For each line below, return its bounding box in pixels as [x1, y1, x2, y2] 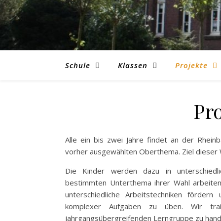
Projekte [175, 60, 208, 70]
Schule [65, 60, 90, 70]
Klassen [118, 60, 147, 70]
